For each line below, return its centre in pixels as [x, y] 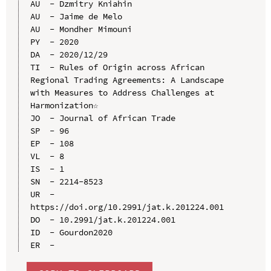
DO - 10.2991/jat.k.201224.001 [103, 220]
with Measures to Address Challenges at [122, 93]
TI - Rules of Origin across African [117, 67]
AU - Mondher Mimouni [81, 29]
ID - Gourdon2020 [71, 233]
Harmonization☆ [64, 106]
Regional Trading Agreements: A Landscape [127, 80]
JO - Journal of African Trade [103, 118]
